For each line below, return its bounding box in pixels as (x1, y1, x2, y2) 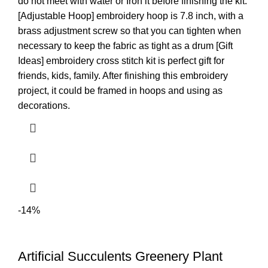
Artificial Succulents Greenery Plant (18, 248, 223, 264)
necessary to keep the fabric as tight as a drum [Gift (18, 40, 233, 51)
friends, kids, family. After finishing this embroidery (18, 70, 228, 81)
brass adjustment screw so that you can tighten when (18, 25, 241, 36)
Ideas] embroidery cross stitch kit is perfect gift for (18, 55, 224, 66)
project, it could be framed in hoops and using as (18, 85, 223, 96)
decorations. (18, 100, 70, 111)
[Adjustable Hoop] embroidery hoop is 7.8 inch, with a (18, 10, 243, 21)
